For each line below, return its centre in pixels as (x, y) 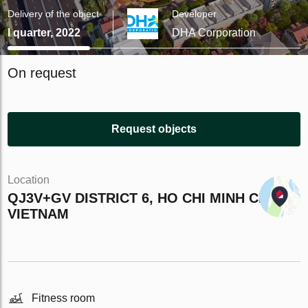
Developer (195, 14)
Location (29, 180)
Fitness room (64, 298)
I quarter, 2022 (44, 33)
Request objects (154, 129)
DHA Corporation (214, 33)
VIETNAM (38, 214)
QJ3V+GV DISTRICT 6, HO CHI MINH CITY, (145, 198)
